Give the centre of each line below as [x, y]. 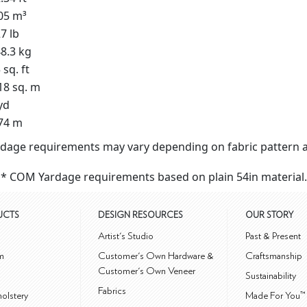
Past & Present [273, 236]
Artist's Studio [126, 236]
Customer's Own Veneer [147, 271]
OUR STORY [269, 215]
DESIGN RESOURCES [141, 215]
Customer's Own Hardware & [156, 256]
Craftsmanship [274, 256]
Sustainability [271, 275]
